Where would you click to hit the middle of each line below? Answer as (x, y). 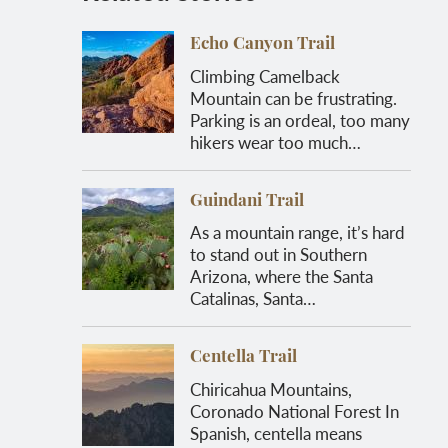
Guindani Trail (247, 201)
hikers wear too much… (276, 141)
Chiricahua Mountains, (271, 388)
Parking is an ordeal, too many (300, 119)
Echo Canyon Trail (263, 45)
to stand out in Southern (279, 254)
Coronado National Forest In (295, 410)
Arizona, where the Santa (282, 276)
